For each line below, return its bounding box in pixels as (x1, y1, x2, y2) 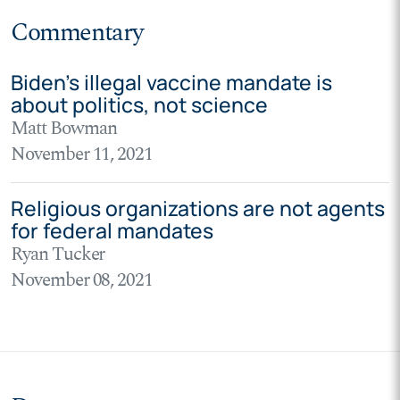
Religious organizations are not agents (11, 194, 385, 223)
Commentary (11, 14, 143, 53)
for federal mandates (11, 216, 213, 246)
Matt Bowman (11, 114, 117, 144)
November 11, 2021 (11, 140, 154, 170)
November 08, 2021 (11, 266, 154, 296)
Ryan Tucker (11, 240, 105, 270)
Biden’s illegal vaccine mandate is (11, 68, 332, 97)
